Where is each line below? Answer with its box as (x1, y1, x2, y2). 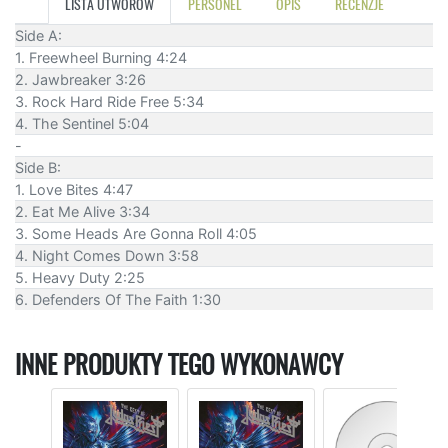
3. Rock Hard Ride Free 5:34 (15, 92, 204, 110)
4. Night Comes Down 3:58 (15, 246, 199, 264)
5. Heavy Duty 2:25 (15, 268, 145, 286)
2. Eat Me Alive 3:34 (15, 202, 150, 220)
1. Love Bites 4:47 (15, 180, 133, 198)
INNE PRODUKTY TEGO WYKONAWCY (15, 347, 343, 382)
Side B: (15, 158, 61, 176)
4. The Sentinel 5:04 (15, 114, 149, 132)
